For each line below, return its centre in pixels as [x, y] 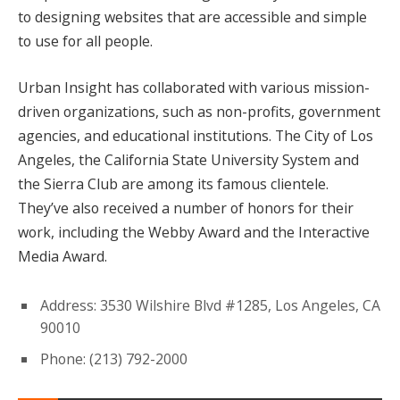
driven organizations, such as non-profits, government [199, 112]
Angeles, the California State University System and [188, 160]
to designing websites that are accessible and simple [192, 17]
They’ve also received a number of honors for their [186, 208]
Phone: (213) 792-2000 [114, 358]
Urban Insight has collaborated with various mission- [194, 88]
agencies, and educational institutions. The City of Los [196, 136]
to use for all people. [85, 42]
